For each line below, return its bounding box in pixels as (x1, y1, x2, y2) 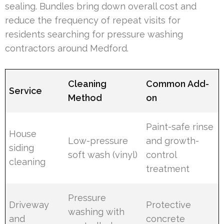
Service (9, 85, 42, 96)
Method (68, 92, 102, 103)
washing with (68, 206, 125, 217)
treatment (146, 163, 190, 174)
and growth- (146, 135, 199, 146)
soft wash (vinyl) (68, 149, 138, 160)
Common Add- (146, 78, 209, 89)
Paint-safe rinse (146, 121, 214, 132)
